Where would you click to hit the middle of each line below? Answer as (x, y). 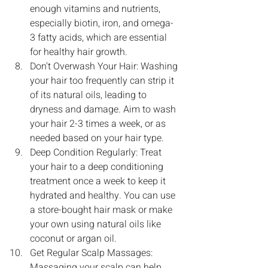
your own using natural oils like (97, 224)
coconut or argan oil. (73, 238)
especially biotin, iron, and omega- (102, 23)
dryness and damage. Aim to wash (104, 109)
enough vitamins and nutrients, (96, 9)
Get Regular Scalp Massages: (92, 253)
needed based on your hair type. (97, 138)
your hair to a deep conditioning (98, 167)
